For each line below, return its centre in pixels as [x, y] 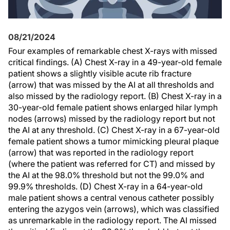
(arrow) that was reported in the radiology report [101, 152]
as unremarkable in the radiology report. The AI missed [112, 220]
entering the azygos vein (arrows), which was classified [114, 209]
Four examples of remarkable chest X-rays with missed [113, 51]
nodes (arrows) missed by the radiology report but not [112, 119]
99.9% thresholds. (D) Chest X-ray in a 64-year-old [106, 186]
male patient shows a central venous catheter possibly [111, 198]
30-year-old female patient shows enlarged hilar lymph [113, 107]
